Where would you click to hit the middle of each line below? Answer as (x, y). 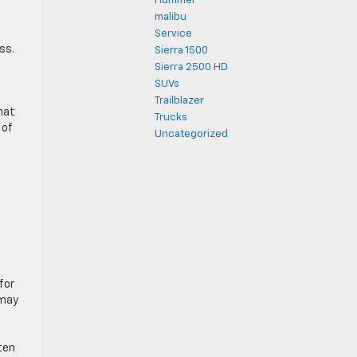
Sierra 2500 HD (191, 67)
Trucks (171, 118)
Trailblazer (179, 101)
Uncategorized (191, 134)
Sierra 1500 (181, 51)
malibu (171, 17)
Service (173, 34)
